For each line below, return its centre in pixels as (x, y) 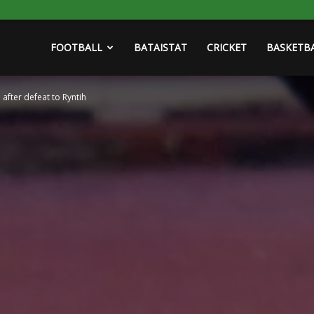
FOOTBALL (76, 47)
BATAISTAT (161, 47)
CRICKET (227, 47)
